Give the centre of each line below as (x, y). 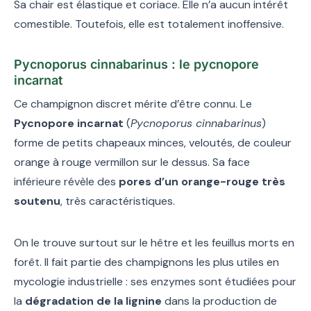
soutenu (37, 201)
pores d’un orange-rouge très (202, 181)
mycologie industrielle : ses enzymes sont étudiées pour (155, 281)
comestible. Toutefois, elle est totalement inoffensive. (149, 24)
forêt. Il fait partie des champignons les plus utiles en (146, 262)
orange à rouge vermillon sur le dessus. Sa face (132, 162)
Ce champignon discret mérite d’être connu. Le (133, 103)
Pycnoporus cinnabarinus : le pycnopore (136, 64)
